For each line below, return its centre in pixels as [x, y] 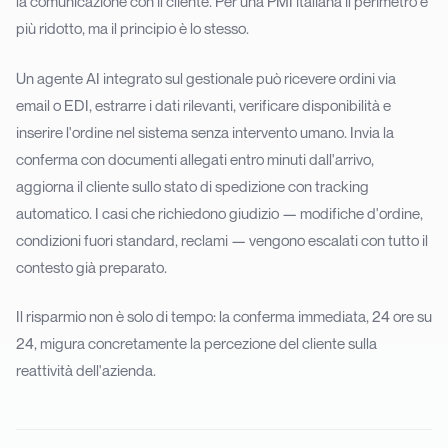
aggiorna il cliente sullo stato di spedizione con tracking [192, 185]
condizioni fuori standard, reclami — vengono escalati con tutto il [222, 239]
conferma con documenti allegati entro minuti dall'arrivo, [195, 158]
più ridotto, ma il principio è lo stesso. [132, 28]
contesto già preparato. [91, 266]
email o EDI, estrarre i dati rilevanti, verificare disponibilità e [203, 104]
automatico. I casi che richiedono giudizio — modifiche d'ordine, [219, 212]
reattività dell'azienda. [86, 370]
